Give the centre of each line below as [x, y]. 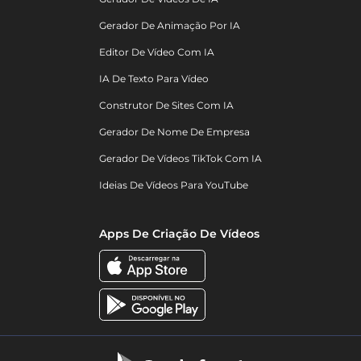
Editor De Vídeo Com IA [157, 52]
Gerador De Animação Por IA [170, 25]
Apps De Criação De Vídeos [179, 233]
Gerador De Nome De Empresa [174, 131]
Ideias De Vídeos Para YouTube [174, 185]
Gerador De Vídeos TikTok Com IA [180, 158]
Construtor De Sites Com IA [166, 105]
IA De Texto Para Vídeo [154, 78]
